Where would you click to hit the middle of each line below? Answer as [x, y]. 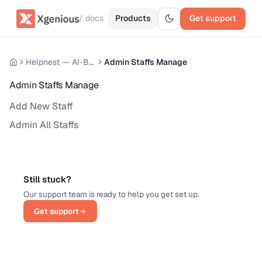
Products [133, 18]
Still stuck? [47, 179]
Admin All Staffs [44, 125]
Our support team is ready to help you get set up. [111, 194]
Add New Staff [41, 106]
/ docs [92, 18]
